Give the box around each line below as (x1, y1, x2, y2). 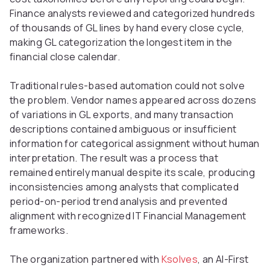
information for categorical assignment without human (10, 137, 260, 151)
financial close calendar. (10, 50, 120, 64)
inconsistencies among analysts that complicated (10, 180, 239, 194)
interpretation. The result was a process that (10, 151, 219, 165)
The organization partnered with (10, 253, 162, 266)
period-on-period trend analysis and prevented (10, 195, 228, 209)
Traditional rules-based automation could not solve (10, 79, 245, 93)
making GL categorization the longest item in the (10, 36, 233, 49)
